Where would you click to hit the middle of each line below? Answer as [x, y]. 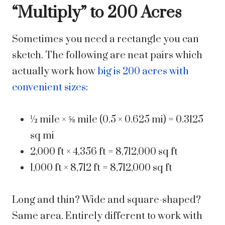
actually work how [55, 72]
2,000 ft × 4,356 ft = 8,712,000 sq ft [104, 152]
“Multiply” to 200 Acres [97, 13]
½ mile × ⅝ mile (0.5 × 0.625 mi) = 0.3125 [117, 120]
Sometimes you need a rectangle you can [105, 40]
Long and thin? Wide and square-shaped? [106, 200]
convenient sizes [49, 88]
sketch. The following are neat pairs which [107, 56]
